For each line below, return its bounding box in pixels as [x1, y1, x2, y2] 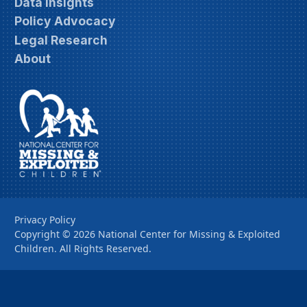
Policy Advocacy [14, 14, 116, 29]
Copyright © [14, 228, 71, 241]
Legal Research [14, 32, 108, 47]
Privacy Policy [14, 213, 75, 227]
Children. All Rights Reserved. [14, 242, 151, 256]
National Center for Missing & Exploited [98, 228, 280, 241]
